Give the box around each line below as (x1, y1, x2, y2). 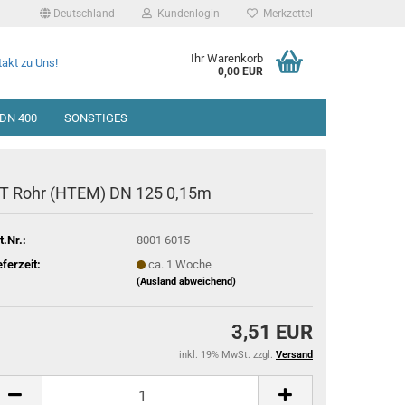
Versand (276, 349, 313, 361)
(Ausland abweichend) (137, 275, 236, 287)
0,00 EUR (218, 65, 263, 78)
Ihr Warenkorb (191, 52, 263, 65)
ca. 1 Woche (148, 257, 212, 271)
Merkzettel (258, 7, 313, 20)
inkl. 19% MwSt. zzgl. (179, 349, 276, 361)
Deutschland (51, 7, 115, 20)
